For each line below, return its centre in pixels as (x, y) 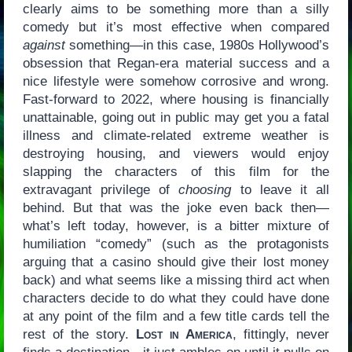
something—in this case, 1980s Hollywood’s (197, 46)
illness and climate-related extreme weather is (176, 136)
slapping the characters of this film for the (176, 172)
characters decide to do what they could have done (176, 299)
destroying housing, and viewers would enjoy (176, 154)
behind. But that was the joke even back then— (176, 208)
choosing (205, 190)
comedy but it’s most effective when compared (176, 27)
